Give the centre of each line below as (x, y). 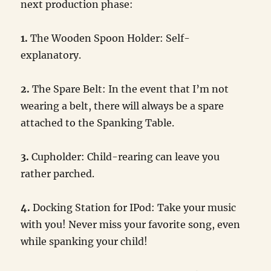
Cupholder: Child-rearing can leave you (125, 157)
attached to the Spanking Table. (98, 123)
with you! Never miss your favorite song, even (131, 225)
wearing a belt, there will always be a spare (122, 106)
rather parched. (58, 174)
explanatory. (51, 55)
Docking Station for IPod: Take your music (133, 208)
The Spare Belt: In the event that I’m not (129, 89)
